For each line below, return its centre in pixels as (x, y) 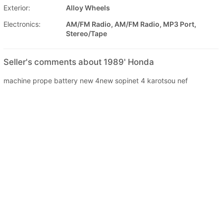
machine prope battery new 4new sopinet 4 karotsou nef (96, 80)
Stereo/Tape (86, 33)
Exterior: (17, 7)
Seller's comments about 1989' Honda (79, 62)
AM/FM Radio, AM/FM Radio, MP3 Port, (131, 24)
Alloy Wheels (88, 7)
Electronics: (22, 24)
